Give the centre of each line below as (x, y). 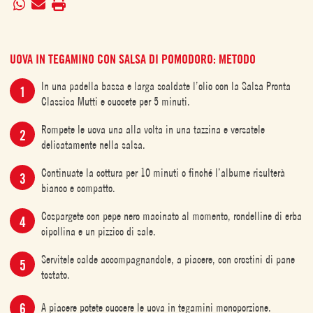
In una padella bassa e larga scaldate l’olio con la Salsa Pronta (166, 86)
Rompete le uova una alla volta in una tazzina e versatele (153, 129)
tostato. (56, 274)
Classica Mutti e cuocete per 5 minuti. (116, 101)
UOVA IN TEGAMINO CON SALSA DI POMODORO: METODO (133, 59)
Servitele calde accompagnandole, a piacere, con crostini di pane (168, 259)
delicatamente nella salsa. (93, 144)
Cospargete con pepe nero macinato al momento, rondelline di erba (172, 216)
